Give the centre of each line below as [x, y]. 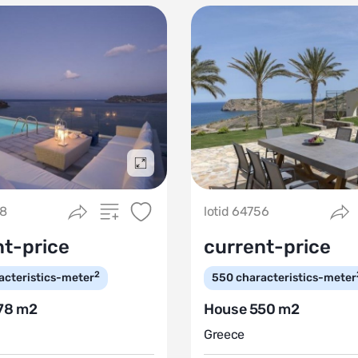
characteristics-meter [296, 278]
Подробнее [170, 171]
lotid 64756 [237, 211]
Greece [225, 334]
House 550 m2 [252, 309]
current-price [267, 247]
